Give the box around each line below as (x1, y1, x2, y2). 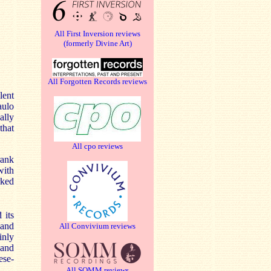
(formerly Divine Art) (63, 39, 132, 48)
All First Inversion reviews (54, 29, 140, 38)
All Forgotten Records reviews (48, 77, 147, 86)
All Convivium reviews (59, 221, 135, 230)
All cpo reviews (72, 142, 123, 151)
